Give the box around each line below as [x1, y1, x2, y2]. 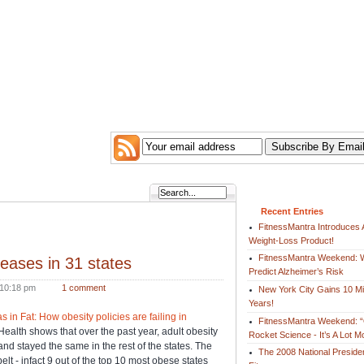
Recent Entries [261, 206, 323, 216]
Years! [248, 297, 274, 308]
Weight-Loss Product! [248, 235, 334, 245]
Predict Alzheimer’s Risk [248, 266, 344, 277]
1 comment [61, 282, 106, 292]
